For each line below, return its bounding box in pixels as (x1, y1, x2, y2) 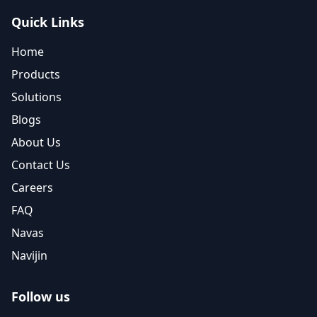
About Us (11, 134, 61, 150)
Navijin (11, 248, 47, 263)
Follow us (11, 288, 70, 305)
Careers (11, 180, 53, 195)
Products (11, 67, 60, 82)
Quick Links (11, 13, 84, 30)
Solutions (11, 89, 62, 105)
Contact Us (11, 157, 70, 173)
